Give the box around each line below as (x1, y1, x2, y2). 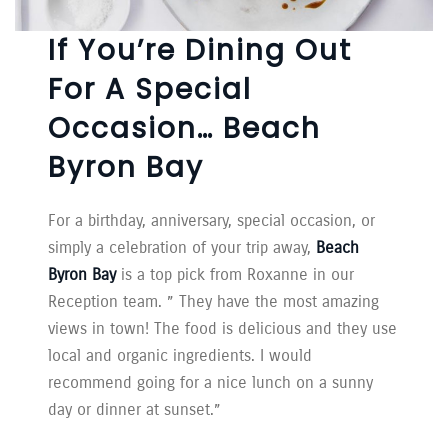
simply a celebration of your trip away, (48, 238, 317, 258)
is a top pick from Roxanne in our (116, 265, 355, 285)
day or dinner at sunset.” (48, 400, 222, 420)
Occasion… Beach (48, 109, 322, 149)
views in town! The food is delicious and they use (48, 319, 398, 339)
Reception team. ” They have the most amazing (48, 292, 380, 312)
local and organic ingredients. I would (48, 346, 313, 366)
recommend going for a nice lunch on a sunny (48, 373, 374, 393)
